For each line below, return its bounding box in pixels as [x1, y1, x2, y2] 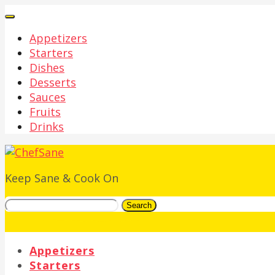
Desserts [29, 75, 76, 90]
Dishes [29, 60, 64, 75]
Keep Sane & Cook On [5, 171, 118, 185]
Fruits [29, 104, 61, 119]
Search [126, 201, 152, 210]
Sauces [29, 90, 66, 104]
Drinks [29, 119, 64, 134]
